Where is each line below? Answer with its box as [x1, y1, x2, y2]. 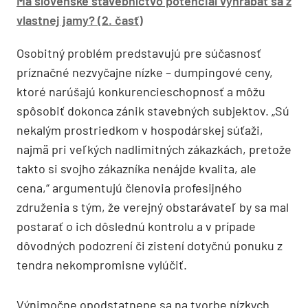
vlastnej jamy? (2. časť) [16, 12, 143, 27]
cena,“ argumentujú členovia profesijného [16, 180, 242, 195]
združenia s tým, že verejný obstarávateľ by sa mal [16, 199, 289, 214]
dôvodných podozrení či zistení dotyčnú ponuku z [16, 238, 283, 253]
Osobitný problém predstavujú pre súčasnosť [16, 45, 261, 60]
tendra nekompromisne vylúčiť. [16, 257, 187, 272]
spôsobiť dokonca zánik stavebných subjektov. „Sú [16, 103, 289, 118]
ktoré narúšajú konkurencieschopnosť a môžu [16, 84, 265, 99]
